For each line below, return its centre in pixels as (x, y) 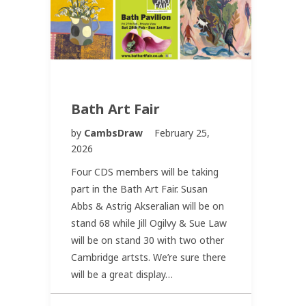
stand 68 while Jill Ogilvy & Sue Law (149, 223)
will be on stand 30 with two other (148, 240)
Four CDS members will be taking (145, 172)
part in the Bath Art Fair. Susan (139, 189)
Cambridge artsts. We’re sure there (149, 258)
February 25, (182, 133)
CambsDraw (115, 133)
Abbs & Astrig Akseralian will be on (148, 206)
